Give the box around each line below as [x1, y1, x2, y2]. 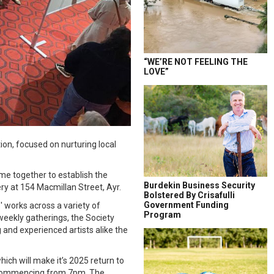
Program [144, 210, 181, 220]
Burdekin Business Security [144, 180, 255, 190]
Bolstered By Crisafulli [144, 190, 235, 200]
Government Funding [144, 200, 229, 210]
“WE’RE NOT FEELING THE [144, 57, 248, 67]
